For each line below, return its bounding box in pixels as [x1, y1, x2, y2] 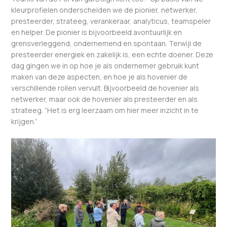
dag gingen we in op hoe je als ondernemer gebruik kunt [11, 60, 200, 70]
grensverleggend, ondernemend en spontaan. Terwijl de [11, 38, 202, 48]
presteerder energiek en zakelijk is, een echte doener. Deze [11, 49, 214, 59]
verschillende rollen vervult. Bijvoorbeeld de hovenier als [11, 83, 200, 93]
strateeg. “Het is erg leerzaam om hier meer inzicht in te [11, 105, 199, 115]
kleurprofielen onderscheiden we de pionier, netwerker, [11, 5, 198, 15]
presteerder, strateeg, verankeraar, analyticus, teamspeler [11, 16, 211, 26]
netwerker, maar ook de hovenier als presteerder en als [11, 94, 198, 104]
